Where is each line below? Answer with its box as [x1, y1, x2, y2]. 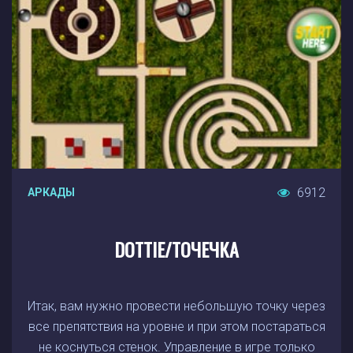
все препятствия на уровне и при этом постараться [28, 319, 325, 334]
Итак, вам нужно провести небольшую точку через [28, 299, 325, 314]
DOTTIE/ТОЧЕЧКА [114, 235, 239, 263]
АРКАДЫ [28, 186, 75, 199]
